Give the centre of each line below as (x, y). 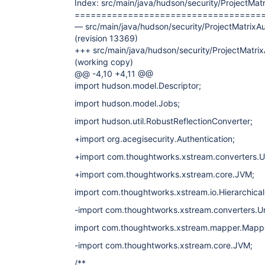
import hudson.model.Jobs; (127, 103)
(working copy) (104, 62)
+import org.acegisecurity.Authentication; (155, 139)
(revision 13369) (106, 38)
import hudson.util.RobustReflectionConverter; (164, 121)
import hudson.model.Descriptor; (138, 85)
